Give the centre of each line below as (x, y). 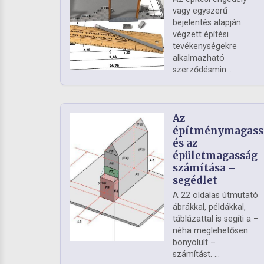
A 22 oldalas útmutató (215, 196)
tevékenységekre (205, 47)
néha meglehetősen (210, 231)
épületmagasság (215, 156)
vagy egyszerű (200, 11)
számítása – (204, 168)
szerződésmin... (202, 70)
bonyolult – (194, 243)
